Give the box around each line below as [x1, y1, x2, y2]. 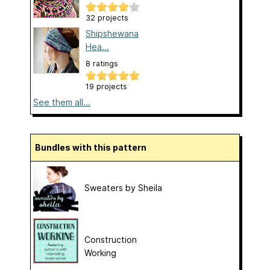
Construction [84, 234, 137, 245]
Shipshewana [86, 28, 139, 39]
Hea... [86, 42, 109, 52]
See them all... [33, 97, 90, 108]
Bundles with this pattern [41, 142, 146, 153]
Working [84, 248, 116, 259]
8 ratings [86, 59, 118, 69]
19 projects [86, 82, 127, 92]
